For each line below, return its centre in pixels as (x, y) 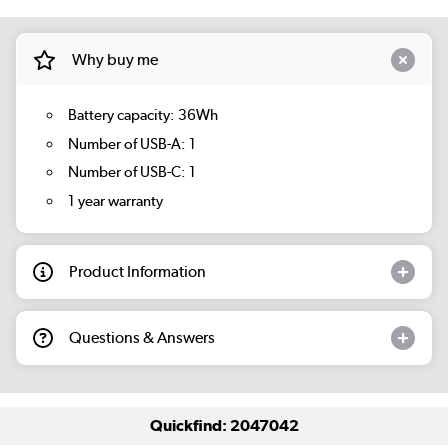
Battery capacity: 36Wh (142, 115)
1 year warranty (115, 200)
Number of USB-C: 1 (131, 172)
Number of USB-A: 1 (131, 143)
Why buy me (114, 59)
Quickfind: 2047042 (224, 425)
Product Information (137, 271)
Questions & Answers (142, 337)
